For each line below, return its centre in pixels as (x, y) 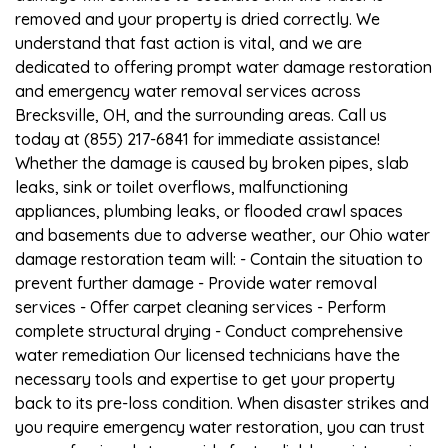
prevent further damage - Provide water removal (196, 282)
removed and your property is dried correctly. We (197, 18)
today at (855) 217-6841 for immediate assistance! (197, 138)
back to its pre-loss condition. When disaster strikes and (222, 402)
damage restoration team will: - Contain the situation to (219, 258)
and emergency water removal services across (188, 90)
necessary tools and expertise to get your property (205, 378)
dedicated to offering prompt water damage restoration (223, 66)
